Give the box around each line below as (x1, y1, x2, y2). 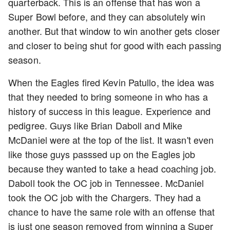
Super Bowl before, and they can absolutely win (8, 10, 205, 24)
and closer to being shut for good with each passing (8, 39, 222, 52)
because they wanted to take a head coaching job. (8, 162, 216, 176)
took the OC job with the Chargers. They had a (8, 190, 201, 204)
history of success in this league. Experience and (8, 104, 210, 118)
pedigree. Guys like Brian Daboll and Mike (8, 119, 183, 132)
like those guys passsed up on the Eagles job (8, 147, 196, 161)
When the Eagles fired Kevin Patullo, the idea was (8, 75, 214, 89)
